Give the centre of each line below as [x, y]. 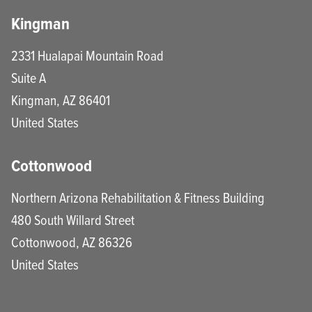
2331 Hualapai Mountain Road [87, 55]
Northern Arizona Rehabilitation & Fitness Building [138, 197]
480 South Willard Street [73, 219]
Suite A [29, 77]
